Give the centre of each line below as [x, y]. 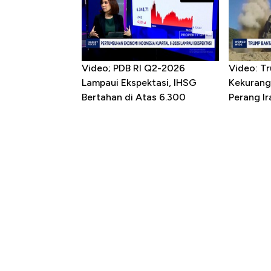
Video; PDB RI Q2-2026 [133, 68]
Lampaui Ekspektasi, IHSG [139, 83]
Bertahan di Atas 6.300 [134, 97]
